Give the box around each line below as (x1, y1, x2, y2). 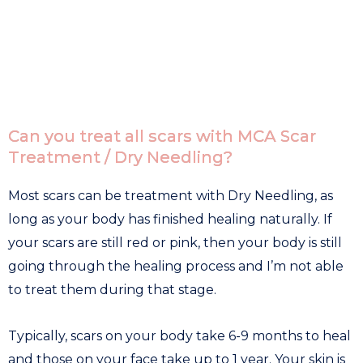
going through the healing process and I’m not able (8, 258, 344, 274)
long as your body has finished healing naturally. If (8, 211, 332, 227)
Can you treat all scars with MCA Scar (8, 126, 316, 146)
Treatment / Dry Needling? (8, 147, 233, 167)
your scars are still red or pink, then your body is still (8, 234, 342, 250)
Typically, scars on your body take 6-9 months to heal (8, 327, 351, 344)
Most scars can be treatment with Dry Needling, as (8, 187, 333, 203)
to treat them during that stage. (8, 281, 220, 297)
